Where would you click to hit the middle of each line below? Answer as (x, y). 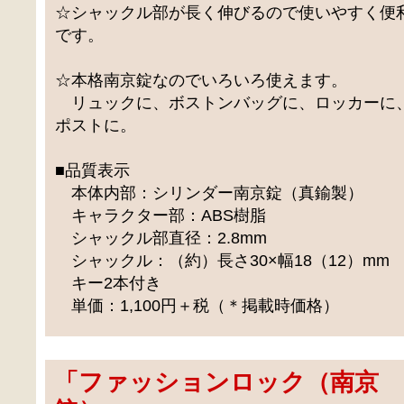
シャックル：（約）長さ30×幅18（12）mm (223, 260)
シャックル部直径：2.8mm (161, 238)
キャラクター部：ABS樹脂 (161, 215)
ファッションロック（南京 (229, 382)
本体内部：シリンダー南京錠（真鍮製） (210, 193)
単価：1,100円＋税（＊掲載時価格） (197, 305)
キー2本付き (109, 283)
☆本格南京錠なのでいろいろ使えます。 (202, 80)
